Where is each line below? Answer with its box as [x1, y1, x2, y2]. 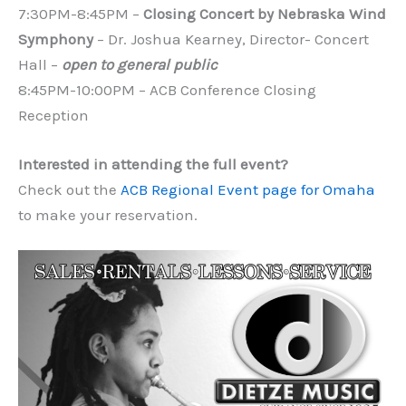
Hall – [18, 55, 62, 74]
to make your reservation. [18, 205, 198, 224]
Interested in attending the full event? [18, 154, 288, 173]
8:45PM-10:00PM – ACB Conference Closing [18, 81, 316, 100]
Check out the [18, 179, 121, 198]
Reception [18, 106, 89, 125]
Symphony [18, 30, 93, 49]
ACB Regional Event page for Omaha [121, 179, 375, 198]
